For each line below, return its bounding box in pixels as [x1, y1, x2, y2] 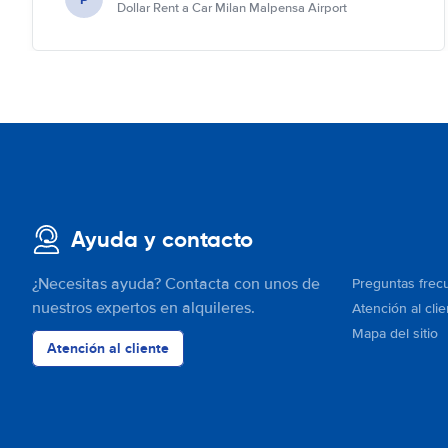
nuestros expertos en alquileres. [32, 298, 255, 318]
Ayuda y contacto [71, 226, 253, 253]
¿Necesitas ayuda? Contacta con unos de [32, 274, 320, 294]
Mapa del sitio [352, 325, 438, 342]
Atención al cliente [47, 338, 169, 358]
